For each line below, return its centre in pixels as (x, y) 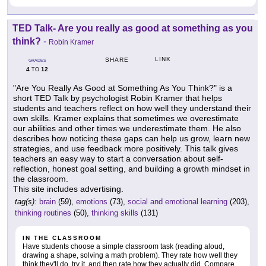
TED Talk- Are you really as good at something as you (133, 28)
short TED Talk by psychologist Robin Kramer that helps (118, 98)
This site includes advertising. (68, 189)
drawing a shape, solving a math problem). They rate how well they (130, 256)
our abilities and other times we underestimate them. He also (127, 129)
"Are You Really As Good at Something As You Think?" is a (123, 88)
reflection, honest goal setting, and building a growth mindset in (132, 169)
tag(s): (26, 202)
